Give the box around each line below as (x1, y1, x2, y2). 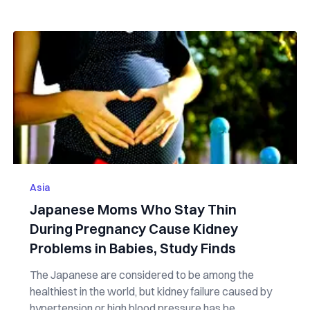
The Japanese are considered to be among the (29, 268, 254, 282)
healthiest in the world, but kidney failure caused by (29, 284, 272, 298)
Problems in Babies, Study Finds (29, 239, 236, 257)
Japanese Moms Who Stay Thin (29, 201, 237, 218)
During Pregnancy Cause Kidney (29, 220, 238, 237)
